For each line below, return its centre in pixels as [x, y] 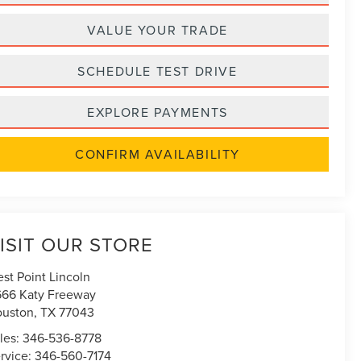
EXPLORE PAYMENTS [158, 112]
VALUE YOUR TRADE [158, 29]
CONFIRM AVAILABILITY [158, 154]
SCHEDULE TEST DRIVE [158, 71]
